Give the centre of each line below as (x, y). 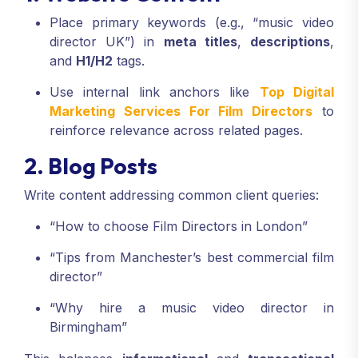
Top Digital (297, 91)
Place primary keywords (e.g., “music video (192, 22)
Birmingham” (88, 326)
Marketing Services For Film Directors (181, 111)
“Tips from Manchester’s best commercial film (192, 257)
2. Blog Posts (91, 165)
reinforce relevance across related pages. (176, 130)
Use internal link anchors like (155, 91)
